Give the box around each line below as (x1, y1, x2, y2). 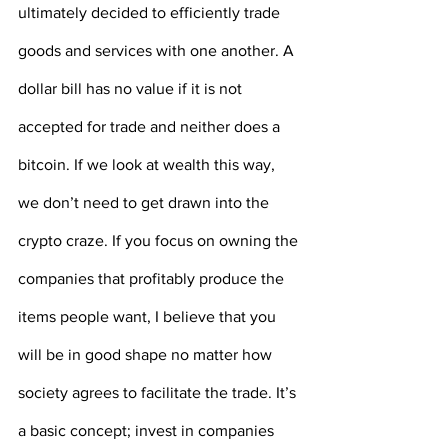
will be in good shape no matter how (18, 346, 276, 364)
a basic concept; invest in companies (18, 422, 278, 440)
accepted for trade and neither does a (18, 118, 284, 136)
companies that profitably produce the (18, 270, 288, 288)
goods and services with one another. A (18, 42, 298, 60)
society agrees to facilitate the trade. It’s (18, 384, 300, 402)
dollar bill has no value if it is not (18, 80, 246, 98)
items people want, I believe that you (18, 308, 280, 326)
